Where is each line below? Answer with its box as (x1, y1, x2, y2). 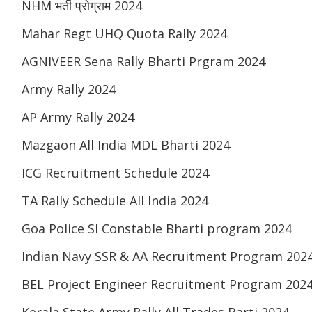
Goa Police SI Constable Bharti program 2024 (22, 220, 292, 237)
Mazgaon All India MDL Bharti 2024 (22, 136, 230, 154)
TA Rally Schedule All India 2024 (22, 192, 208, 210)
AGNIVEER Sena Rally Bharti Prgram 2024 (22, 53, 265, 70)
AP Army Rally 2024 (22, 109, 134, 126)
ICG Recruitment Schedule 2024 (22, 164, 209, 182)
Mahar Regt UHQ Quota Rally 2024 (22, 25, 227, 42)
